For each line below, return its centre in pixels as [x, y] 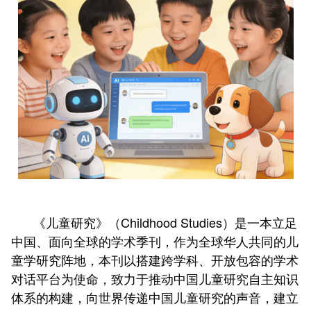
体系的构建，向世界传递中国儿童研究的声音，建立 [155, 297]
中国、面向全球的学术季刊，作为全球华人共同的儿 [155, 241]
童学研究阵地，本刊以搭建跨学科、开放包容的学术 [155, 259]
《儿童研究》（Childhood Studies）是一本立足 [165, 222]
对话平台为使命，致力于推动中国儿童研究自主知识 [155, 278]
